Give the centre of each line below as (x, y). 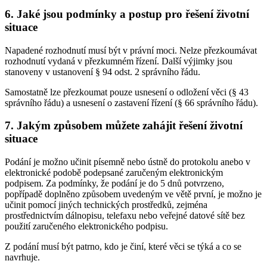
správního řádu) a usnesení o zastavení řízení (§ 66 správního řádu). (131, 103)
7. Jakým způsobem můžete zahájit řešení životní (124, 126)
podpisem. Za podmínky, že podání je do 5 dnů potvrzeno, (114, 184)
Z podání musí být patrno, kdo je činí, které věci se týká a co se (123, 247)
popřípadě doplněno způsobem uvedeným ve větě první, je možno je (133, 194)
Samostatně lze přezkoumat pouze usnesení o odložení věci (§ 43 (127, 92)
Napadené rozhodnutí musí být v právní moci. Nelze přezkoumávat (131, 50)
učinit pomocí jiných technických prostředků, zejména (106, 205)
